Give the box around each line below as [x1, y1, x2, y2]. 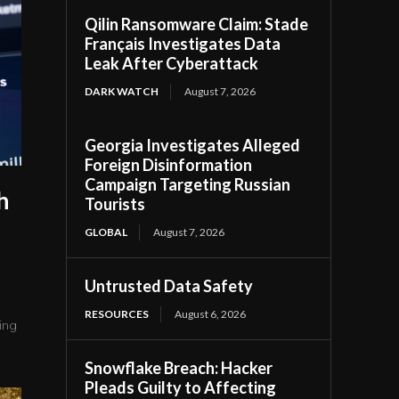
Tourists [85, 194, 146, 214]
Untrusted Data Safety [85, 276, 254, 296]
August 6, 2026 [175, 307, 247, 321]
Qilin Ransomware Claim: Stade [85, 14, 309, 34]
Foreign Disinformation [85, 155, 253, 175]
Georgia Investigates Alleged [85, 135, 301, 155]
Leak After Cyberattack [85, 53, 259, 73]
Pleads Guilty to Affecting [85, 378, 277, 397]
